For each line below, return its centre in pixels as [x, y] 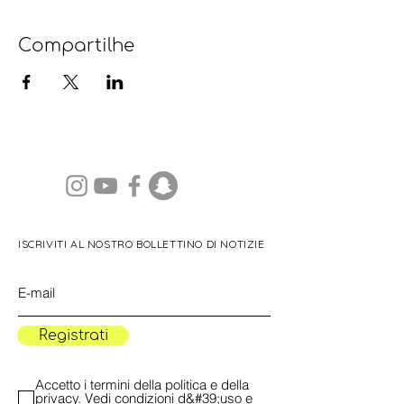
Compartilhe [76, 46]
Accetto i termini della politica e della [142, 385]
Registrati [73, 335]
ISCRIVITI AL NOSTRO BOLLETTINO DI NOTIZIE [142, 244]
